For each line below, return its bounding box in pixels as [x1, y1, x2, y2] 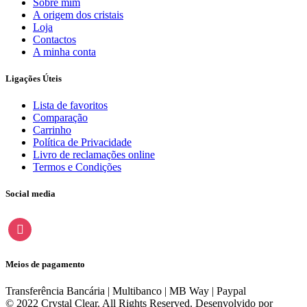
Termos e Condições [33, 161, 121, 173]
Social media [5, 188, 56, 199]
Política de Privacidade [33, 136, 132, 149]
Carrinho [33, 124, 71, 136]
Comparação [33, 112, 88, 124]
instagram [8, 217, 49, 229]
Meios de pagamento [5, 258, 85, 269]
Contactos [33, 33, 76, 45]
